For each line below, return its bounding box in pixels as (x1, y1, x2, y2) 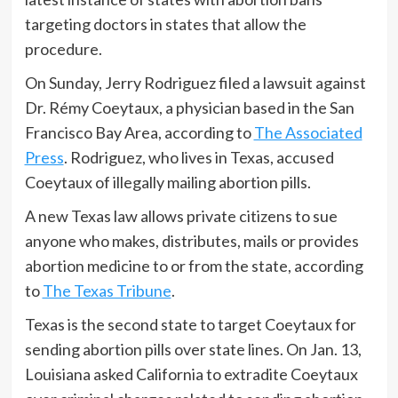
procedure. (24, 38, 105, 59)
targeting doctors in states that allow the (24, 13, 306, 34)
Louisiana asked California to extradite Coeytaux (24, 363, 358, 384)
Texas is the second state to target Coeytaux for (24, 314, 356, 334)
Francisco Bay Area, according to (24, 122, 254, 142)
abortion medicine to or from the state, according (24, 255, 363, 275)
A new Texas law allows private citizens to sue (24, 205, 338, 226)
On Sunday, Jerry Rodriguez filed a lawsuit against (24, 72, 366, 92)
